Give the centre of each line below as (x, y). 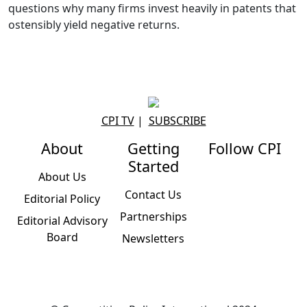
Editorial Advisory (62, 220)
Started (153, 166)
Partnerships (153, 216)
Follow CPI (245, 148)
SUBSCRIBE (177, 120)
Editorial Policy (62, 198)
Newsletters (153, 238)
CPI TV (118, 120)
